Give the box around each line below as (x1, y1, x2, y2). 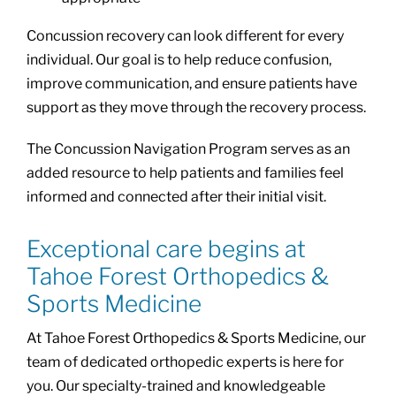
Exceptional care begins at (26, 235, 306, 263)
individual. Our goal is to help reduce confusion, (26, 51, 331, 69)
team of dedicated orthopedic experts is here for (26, 354, 344, 371)
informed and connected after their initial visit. (26, 188, 326, 206)
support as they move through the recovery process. (26, 99, 366, 117)
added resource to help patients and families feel (26, 164, 344, 182)
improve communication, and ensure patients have (26, 75, 357, 93)
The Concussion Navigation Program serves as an (26, 141, 350, 158)
